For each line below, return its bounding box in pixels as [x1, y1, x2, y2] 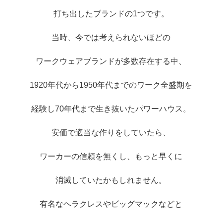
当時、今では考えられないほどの [52, 33, 170, 42]
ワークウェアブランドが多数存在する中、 [36, 56, 186, 65]
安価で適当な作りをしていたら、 [52, 128, 170, 137]
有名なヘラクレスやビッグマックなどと [40, 199, 182, 208]
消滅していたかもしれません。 [55, 175, 166, 184]
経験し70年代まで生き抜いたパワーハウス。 [31, 104, 191, 113]
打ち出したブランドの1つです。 [53, 9, 169, 18]
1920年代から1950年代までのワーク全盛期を [30, 80, 192, 89]
